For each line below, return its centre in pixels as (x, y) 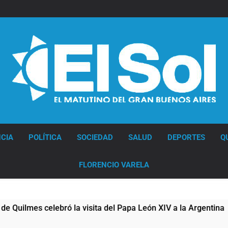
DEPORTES (186, 137)
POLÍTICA (45, 137)
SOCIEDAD (95, 137)
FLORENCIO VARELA (114, 165)
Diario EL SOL (40, 116)
